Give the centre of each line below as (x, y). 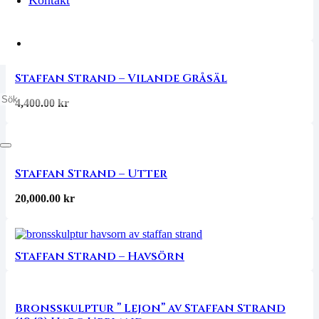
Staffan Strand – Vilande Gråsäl (121, 78)
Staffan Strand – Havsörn (100, 257)
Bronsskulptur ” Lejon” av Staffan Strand (150, 308)
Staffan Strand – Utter (91, 174)
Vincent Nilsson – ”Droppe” (104, 27)
